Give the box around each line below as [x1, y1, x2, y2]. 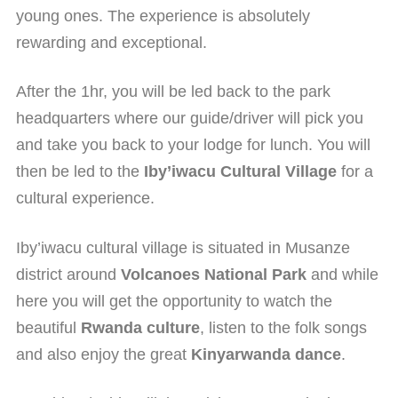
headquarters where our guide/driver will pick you [16, 109, 363, 128]
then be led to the [16, 163, 144, 181]
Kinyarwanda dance [191, 345, 341, 363]
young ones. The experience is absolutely [16, 6, 310, 25]
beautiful [16, 318, 81, 337]
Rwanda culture [81, 318, 200, 337]
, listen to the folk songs [200, 318, 367, 337]
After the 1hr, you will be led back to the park [16, 83, 330, 101]
